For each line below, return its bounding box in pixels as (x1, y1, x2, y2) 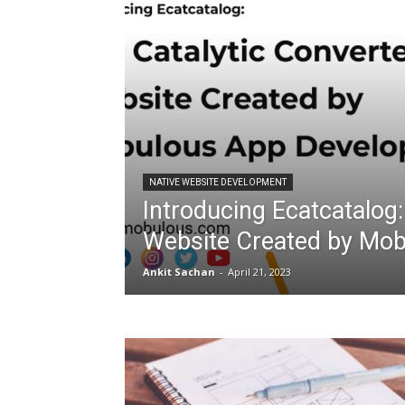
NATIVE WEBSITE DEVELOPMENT (149, 177, 287, 187)
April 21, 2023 (228, 265, 291, 278)
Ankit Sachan (143, 265, 215, 278)
